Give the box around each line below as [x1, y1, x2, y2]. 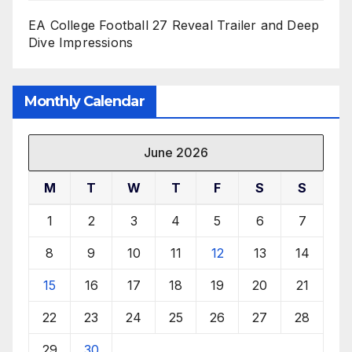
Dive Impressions [28, 34, 134, 50]
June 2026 [144, 145, 208, 161]
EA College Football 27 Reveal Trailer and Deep [28, 16, 320, 33]
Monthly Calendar [24, 93, 145, 111]
